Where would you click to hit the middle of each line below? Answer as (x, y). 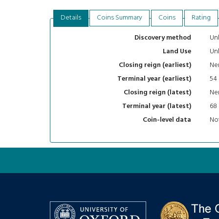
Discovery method (163, 38)
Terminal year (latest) (157, 107)
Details (71, 18)
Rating (201, 18)
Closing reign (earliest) (155, 66)
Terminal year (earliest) (154, 79)
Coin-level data (167, 120)
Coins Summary (120, 18)
